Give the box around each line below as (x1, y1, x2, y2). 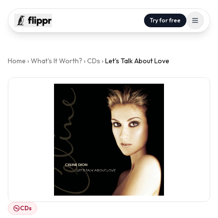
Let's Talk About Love (105, 56, 169, 65)
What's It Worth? (31, 56, 82, 65)
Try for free (150, 17, 181, 24)
